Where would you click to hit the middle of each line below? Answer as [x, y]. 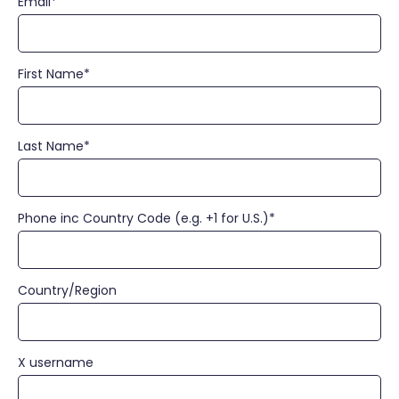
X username [56, 362]
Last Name [51, 146]
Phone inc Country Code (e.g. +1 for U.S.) [143, 218]
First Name [51, 73]
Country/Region [67, 290]
